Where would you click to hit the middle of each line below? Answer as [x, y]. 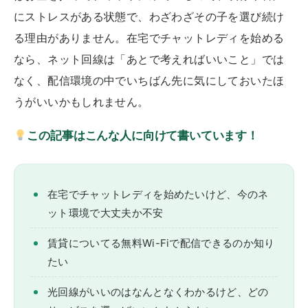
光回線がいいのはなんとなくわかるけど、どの [158, 292]
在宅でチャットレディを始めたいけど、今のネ [158, 195]
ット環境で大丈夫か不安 [106, 213]
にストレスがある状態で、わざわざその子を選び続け [149, 16]
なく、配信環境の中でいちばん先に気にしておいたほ [149, 80]
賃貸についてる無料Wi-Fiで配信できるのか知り [161, 243]
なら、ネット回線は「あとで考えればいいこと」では [149, 59]
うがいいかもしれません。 [81, 102]
